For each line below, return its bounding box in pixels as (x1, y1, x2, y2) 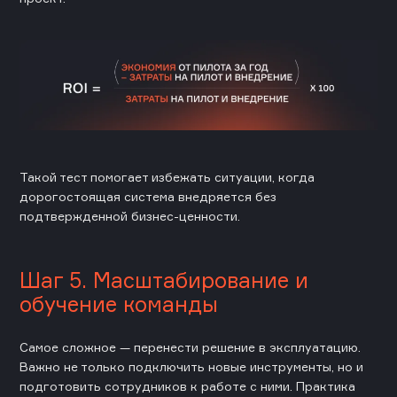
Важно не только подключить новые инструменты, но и (19, 359, 363, 375)
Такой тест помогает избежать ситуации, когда (19, 169, 315, 185)
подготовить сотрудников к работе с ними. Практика (19, 378, 355, 394)
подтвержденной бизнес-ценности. (19, 208, 240, 224)
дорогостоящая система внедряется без (19, 189, 276, 205)
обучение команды (19, 291, 218, 318)
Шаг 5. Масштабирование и (19, 267, 308, 294)
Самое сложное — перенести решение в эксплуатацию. (19, 339, 361, 355)
